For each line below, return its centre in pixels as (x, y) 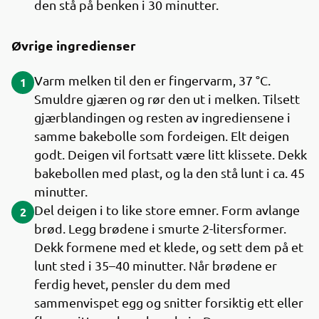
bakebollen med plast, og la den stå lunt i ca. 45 (169, 173)
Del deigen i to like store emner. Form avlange (167, 210)
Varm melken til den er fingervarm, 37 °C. (152, 80)
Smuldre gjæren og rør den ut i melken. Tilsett (167, 99)
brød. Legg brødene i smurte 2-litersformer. (160, 228)
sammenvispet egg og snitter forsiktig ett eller (169, 302)
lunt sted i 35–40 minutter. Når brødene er (156, 265)
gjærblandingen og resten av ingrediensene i (162, 117)
